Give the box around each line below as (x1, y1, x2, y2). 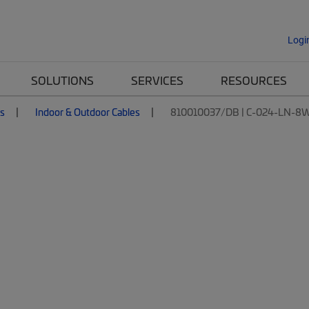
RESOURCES (221, 72, 287, 88)
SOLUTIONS (31, 72, 94, 88)
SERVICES (131, 72, 183, 88)
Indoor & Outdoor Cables (35, 105, 140, 119)
